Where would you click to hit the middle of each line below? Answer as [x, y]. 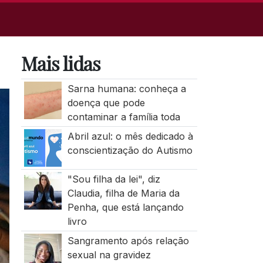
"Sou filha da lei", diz [114, 179]
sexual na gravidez [109, 255]
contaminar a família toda [124, 117]
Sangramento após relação [128, 241]
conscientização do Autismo [130, 150]
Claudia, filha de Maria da [123, 193]
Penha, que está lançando [125, 207]
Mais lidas [61, 63]
